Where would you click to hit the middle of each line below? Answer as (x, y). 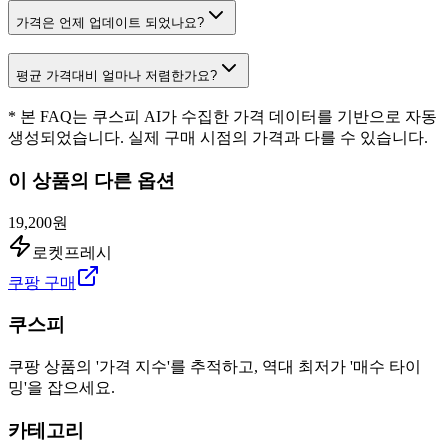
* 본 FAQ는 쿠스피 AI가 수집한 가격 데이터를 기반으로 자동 (222, 117)
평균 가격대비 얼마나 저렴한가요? (116, 76)
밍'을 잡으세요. (61, 388)
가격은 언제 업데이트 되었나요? (110, 22)
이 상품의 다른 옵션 (91, 180)
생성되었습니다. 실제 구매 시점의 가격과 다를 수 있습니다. (218, 138)
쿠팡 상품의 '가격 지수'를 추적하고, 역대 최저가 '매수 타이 (214, 367)
